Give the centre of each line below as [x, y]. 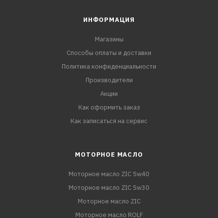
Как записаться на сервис [109, 121]
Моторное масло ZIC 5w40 [109, 174]
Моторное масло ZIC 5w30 [109, 188]
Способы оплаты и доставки [109, 53]
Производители [109, 80]
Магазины [109, 39]
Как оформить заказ [109, 107]
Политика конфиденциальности [109, 66]
